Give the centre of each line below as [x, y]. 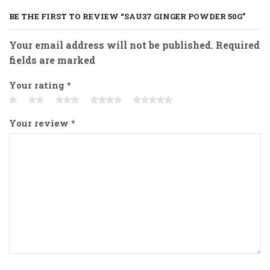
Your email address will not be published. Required [134, 45]
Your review [40, 123]
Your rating [38, 85]
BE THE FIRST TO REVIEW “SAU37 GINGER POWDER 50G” [127, 17]
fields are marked [52, 60]
